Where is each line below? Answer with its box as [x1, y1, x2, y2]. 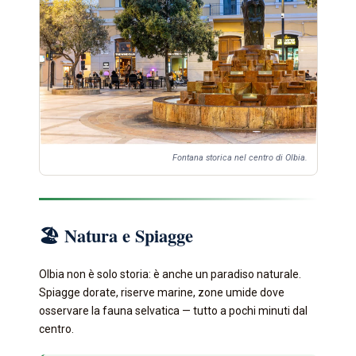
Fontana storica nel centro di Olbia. [172, 153, 308, 164]
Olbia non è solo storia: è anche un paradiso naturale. [38, 268, 301, 281]
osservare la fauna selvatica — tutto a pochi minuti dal [38, 304, 308, 318]
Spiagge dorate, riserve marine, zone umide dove [38, 286, 284, 300]
